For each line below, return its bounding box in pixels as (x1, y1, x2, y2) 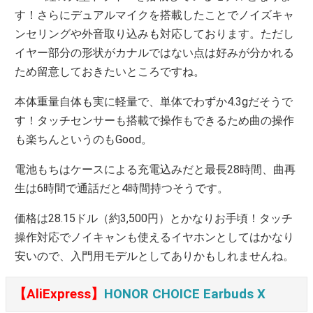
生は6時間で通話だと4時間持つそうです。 (15, 181, 229, 195)
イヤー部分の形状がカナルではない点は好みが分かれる (15, 45, 295, 59)
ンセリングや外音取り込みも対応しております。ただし (15, 27, 295, 41)
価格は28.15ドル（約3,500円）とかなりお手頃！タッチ (15, 211, 293, 225)
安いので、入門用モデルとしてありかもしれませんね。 (15, 249, 295, 263)
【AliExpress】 (13, 286, 104, 302)
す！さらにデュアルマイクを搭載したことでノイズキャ (15, 8, 295, 22)
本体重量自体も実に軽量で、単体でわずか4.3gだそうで (15, 94, 293, 108)
